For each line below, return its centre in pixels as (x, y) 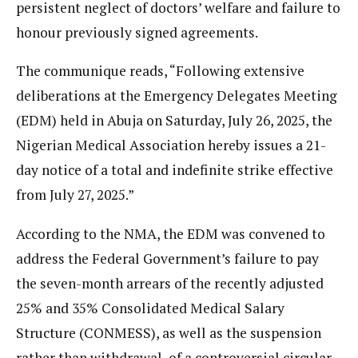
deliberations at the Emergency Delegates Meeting (177, 96)
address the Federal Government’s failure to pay (167, 258)
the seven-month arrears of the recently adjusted (170, 283)
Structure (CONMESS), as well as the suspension (169, 332)
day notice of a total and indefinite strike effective (175, 170)
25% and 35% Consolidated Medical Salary (150, 308)
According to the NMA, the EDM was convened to (171, 233)
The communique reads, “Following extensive (160, 71)
